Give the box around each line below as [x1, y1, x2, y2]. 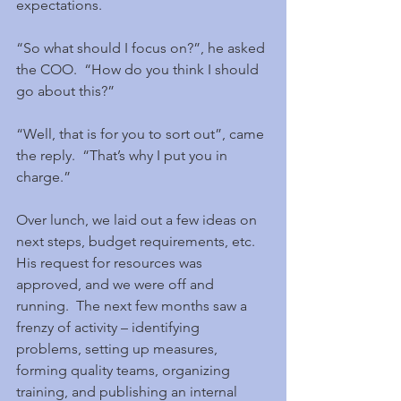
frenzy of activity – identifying [16, 319, 203, 336]
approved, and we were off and [16, 276, 218, 293]
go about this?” [16, 82, 115, 99]
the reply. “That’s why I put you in [16, 147, 231, 164]
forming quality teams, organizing [16, 362, 234, 379]
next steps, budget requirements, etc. [16, 233, 262, 250]
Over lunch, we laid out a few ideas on [16, 211, 260, 228]
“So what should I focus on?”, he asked [16, 39, 269, 56]
